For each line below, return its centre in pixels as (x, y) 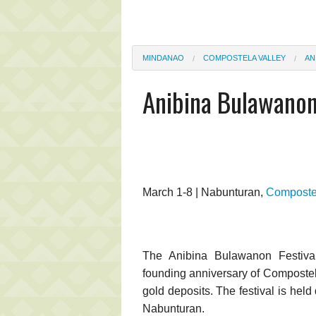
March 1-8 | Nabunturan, (204, 192)
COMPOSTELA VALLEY (244, 57)
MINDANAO (163, 57)
